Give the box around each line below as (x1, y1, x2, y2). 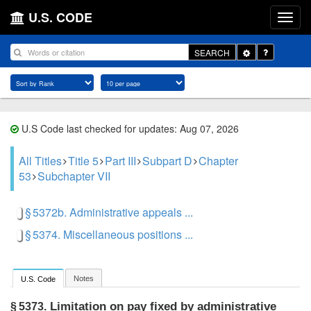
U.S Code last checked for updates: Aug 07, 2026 (19, 121, 239, 135)
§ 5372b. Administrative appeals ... (25, 204, 193, 220)
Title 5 (68, 153, 99, 169)
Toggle (249, 45, 275, 58)
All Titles (19, 153, 62, 169)
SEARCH (194, 46, 230, 58)
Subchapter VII (37, 168, 110, 184)
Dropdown (249, 57, 289, 69)
